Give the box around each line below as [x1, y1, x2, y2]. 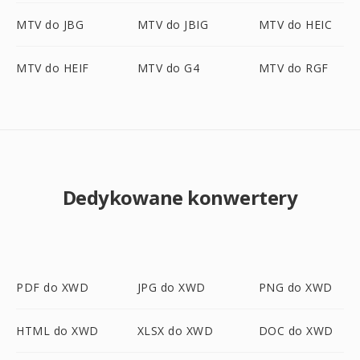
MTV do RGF [258, 60, 329, 76]
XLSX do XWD [137, 323, 214, 338]
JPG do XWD [137, 280, 206, 295]
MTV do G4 [137, 60, 200, 76]
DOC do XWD [258, 323, 333, 338]
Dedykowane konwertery [62, 184, 298, 211]
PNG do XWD [258, 280, 333, 295]
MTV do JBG [16, 17, 84, 32]
